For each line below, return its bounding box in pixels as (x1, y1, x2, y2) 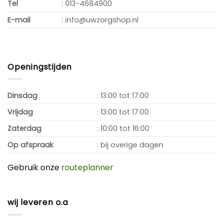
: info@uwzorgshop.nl (62, 14, 139, 25)
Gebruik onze (7, 162, 61, 174)
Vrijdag (7, 107, 33, 117)
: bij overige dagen (97, 140, 164, 150)
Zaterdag (7, 123, 41, 134)
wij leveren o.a (7, 197, 68, 209)
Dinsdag (7, 91, 37, 101)
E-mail (7, 14, 30, 25)
